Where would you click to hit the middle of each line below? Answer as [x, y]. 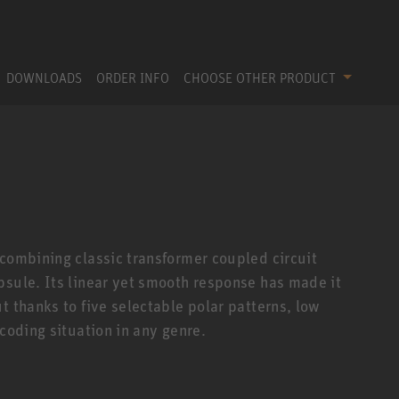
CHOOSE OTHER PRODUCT [261, 77]
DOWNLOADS [44, 77]
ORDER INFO [133, 77]
